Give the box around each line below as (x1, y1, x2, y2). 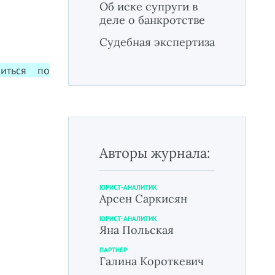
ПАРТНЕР (99, 245, 127, 254)
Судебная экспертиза (99, 34, 215, 49)
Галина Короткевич (99, 254, 204, 268)
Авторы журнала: (99, 144, 211, 161)
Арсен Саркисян (99, 191, 187, 206)
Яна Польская (99, 222, 174, 237)
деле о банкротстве (99, 12, 205, 27)
